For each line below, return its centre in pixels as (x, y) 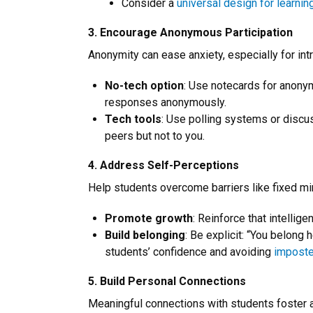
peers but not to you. (155, 136)
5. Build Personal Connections (167, 282)
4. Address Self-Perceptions (163, 166)
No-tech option (144, 86)
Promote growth (149, 219)
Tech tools (133, 119)
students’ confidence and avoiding (189, 252)
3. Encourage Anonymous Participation (190, 33)
